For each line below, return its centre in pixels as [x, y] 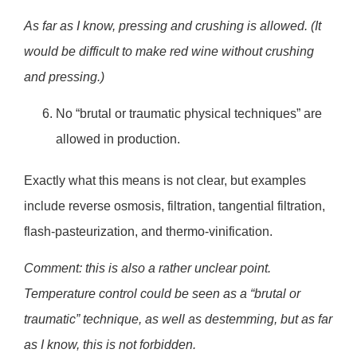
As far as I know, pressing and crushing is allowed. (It [173, 25]
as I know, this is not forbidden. [110, 345]
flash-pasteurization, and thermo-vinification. [148, 232]
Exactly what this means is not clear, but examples [165, 181]
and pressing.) [64, 76]
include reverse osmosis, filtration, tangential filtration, [175, 206]
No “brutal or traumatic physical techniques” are [189, 114]
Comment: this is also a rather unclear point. [147, 269]
